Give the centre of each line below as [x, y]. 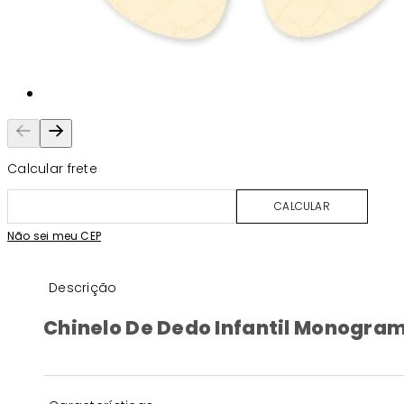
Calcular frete [52, 168]
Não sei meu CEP [54, 235]
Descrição [83, 287]
